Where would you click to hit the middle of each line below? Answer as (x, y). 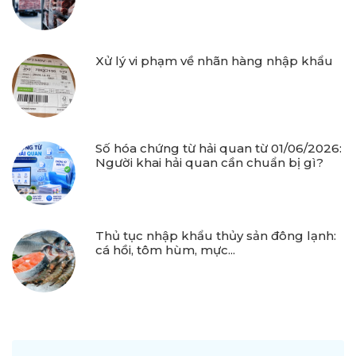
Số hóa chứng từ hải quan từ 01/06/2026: (219, 149)
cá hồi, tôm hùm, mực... (165, 250)
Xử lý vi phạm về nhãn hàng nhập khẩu (214, 61)
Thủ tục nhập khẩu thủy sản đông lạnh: (216, 236)
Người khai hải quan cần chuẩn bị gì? (209, 163)
